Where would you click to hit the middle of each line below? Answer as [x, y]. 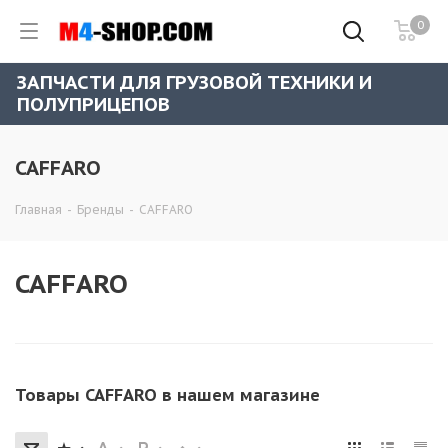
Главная [38, 209]
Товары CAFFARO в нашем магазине [167, 395]
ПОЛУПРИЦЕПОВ [93, 104]
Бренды [100, 209]
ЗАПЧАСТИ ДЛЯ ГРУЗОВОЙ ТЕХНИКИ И [194, 82]
